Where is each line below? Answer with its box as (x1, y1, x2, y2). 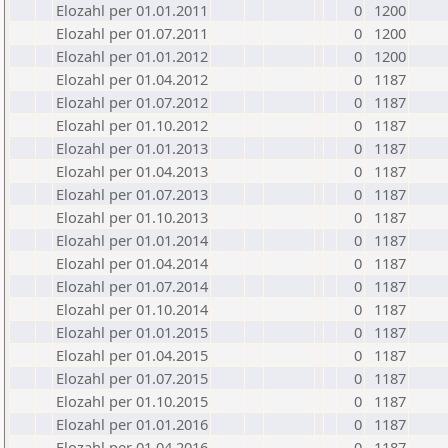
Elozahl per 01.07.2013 (56, 184, 208, 204)
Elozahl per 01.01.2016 (56, 414, 208, 434)
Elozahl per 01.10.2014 (56, 299, 208, 319)
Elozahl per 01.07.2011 (56, 23, 208, 43)
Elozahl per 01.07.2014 (56, 276, 208, 296)
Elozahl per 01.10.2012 (56, 115, 208, 135)
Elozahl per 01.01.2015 (56, 322, 208, 342)
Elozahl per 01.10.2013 (56, 207, 208, 227)
